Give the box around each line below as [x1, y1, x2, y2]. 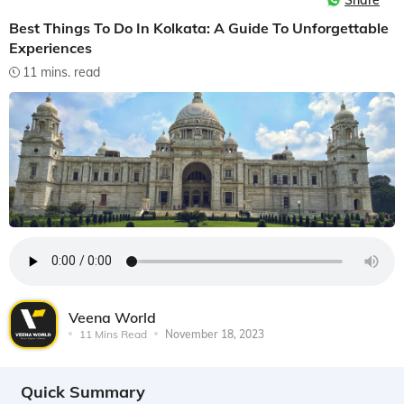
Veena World [69, 308, 156, 326]
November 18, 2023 [165, 326, 264, 341]
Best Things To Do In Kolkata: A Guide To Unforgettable [9, 19, 389, 37]
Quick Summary [21, 381, 145, 402]
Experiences [9, 39, 92, 57]
